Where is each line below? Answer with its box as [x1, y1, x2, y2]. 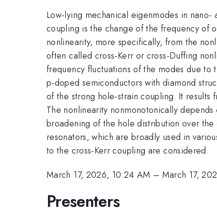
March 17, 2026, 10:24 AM [46, 169, 151, 182]
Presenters [46, 189, 120, 213]
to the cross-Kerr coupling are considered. [46, 144, 209, 157]
